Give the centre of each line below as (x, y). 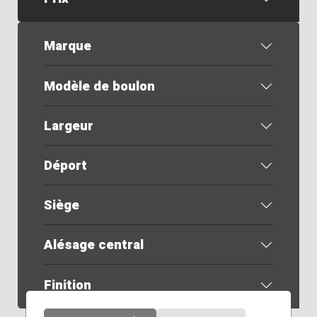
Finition (67, 285)
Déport (65, 165)
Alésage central (93, 245)
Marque (67, 46)
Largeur (68, 126)
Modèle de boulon (99, 86)
